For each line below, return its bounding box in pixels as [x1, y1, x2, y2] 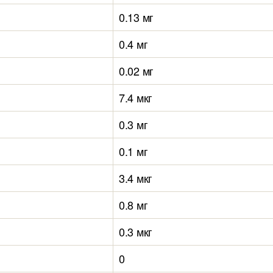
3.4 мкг [119, 170, 153, 186]
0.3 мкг [119, 224, 153, 239]
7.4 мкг [119, 90, 153, 105]
